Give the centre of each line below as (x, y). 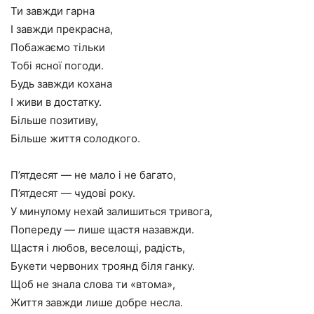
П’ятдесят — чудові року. (73, 193)
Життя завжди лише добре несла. (97, 302)
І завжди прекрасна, (62, 29)
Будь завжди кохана (61, 84)
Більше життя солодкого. (75, 138)
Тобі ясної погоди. (57, 66)
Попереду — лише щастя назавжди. (102, 230)
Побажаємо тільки (58, 47)
